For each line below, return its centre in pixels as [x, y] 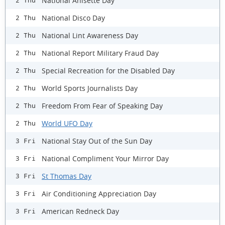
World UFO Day [67, 123]
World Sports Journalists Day [90, 88]
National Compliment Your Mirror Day [105, 158]
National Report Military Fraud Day [100, 53]
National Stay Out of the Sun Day [97, 141]
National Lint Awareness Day [90, 35]
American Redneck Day [80, 211]
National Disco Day [73, 18]
